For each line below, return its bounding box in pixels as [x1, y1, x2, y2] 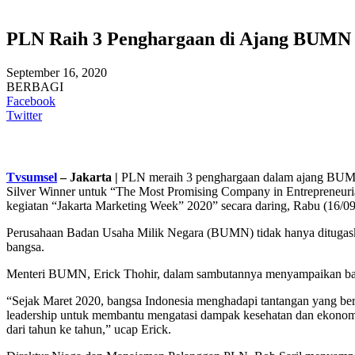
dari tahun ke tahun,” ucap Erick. [6, 322, 171, 336]
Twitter [6, 108, 42, 122]
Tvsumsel [6, 170, 57, 184]
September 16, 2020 [6, 65, 107, 79]
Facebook [6, 94, 55, 108]
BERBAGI [6, 79, 63, 94]
